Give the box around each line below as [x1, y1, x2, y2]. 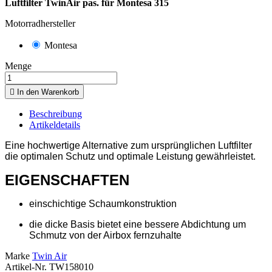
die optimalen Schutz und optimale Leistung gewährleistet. [5, 151, 256, 162]
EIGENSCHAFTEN [5, 172, 129, 189]
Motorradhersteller [5, 18, 75, 29]
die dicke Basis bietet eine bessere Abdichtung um [29, 219, 246, 230]
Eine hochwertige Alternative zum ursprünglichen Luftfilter [5, 140, 252, 151]
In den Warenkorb [17, 87, 79, 97]
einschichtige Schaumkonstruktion [29, 199, 177, 209]
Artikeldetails [29, 120, 80, 131]
